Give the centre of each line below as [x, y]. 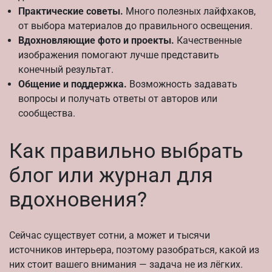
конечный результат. [66, 70]
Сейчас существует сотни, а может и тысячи [110, 235]
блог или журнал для [111, 175]
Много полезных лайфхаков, [189, 12]
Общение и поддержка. [73, 84]
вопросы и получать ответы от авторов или [118, 99]
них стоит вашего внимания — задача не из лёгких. [126, 264]
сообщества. [47, 114]
